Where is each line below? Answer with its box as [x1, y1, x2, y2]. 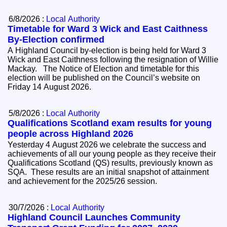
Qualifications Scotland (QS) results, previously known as [8, 159, 213, 168]
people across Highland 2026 [8, 129, 134, 139]
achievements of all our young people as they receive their [8, 149, 216, 159]
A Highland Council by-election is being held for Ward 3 [8, 46, 207, 55]
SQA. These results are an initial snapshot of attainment [8, 168, 209, 177]
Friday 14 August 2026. [8, 83, 96, 92]
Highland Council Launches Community [8, 212, 181, 223]
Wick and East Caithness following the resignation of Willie [8, 55, 219, 64]
